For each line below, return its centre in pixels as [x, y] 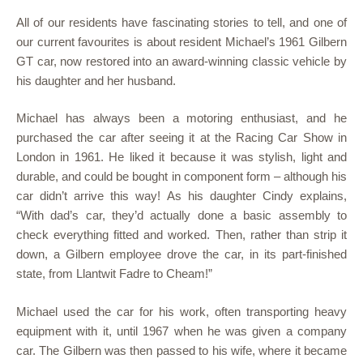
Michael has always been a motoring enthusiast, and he [181, 118]
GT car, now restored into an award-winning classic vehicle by [181, 61]
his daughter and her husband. [96, 80]
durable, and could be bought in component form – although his [181, 176]
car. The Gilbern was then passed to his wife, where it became [181, 350]
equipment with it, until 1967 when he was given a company [181, 331]
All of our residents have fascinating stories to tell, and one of [181, 22]
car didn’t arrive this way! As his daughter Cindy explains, [181, 196]
